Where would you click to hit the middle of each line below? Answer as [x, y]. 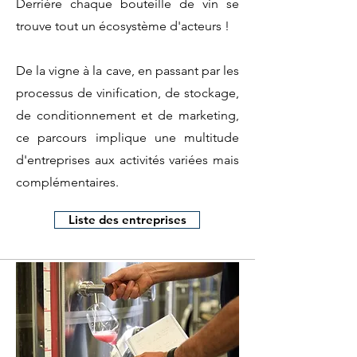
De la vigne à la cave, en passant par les [127, 71]
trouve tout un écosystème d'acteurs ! [123, 26]
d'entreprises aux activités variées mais [127, 160]
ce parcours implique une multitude [127, 137]
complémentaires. [69, 182]
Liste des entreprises [127, 220]
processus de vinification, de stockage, [127, 93]
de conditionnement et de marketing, [127, 115]
